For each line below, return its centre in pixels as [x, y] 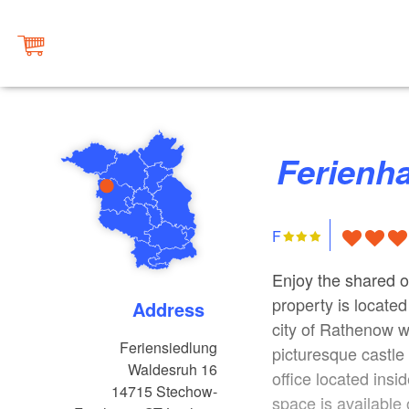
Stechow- [187, 392]
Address [175, 309]
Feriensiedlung [169, 348]
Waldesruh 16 [173, 370]
